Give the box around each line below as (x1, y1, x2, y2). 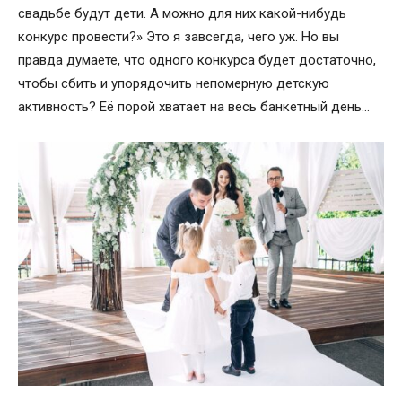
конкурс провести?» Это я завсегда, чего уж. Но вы (18, 29, 339, 46)
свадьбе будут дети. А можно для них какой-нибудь (18, 5, 346, 22)
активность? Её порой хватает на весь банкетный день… (18, 99, 370, 116)
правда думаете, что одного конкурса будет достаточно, (18, 52, 376, 69)
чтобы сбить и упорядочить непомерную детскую (18, 75, 329, 92)
